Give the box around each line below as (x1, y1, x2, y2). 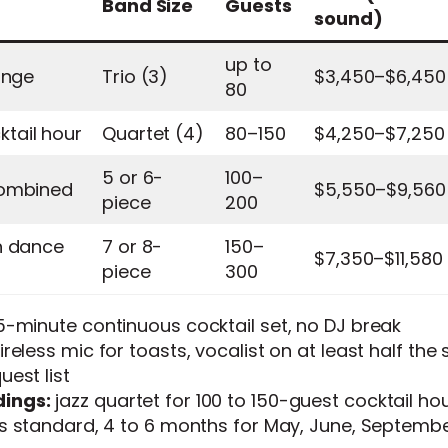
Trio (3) (102, 63, 169, 89)
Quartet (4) (102, 120, 204, 146)
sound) (314, 5, 383, 31)
